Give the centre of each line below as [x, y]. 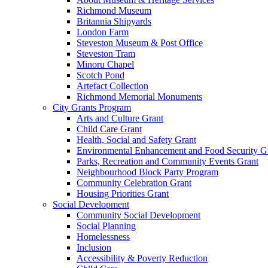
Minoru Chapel [105, 64]
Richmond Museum [114, 10]
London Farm [103, 32]
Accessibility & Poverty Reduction [142, 258]
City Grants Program [92, 107]
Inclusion [94, 247]
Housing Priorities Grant [123, 193]
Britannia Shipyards [114, 21]
